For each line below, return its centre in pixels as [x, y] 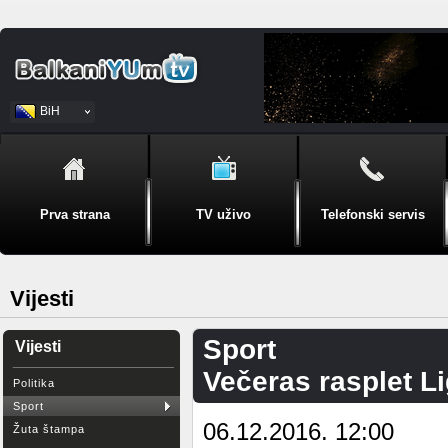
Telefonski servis [372, 214]
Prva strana [74, 214]
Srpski [57, 133]
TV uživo [223, 214]
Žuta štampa [49, 429]
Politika [34, 383]
